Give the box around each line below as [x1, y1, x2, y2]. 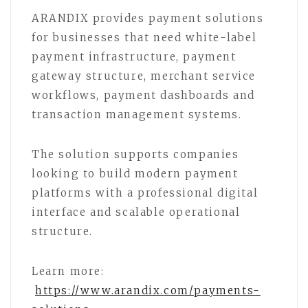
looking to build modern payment [32, 167, 239, 181]
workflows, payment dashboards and [32, 89, 255, 102]
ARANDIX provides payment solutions [32, 12, 264, 25]
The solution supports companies [32, 148, 239, 162]
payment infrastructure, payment [32, 50, 236, 64]
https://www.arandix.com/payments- [35, 284, 261, 298]
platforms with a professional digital [32, 186, 258, 200]
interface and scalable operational [32, 206, 241, 219]
